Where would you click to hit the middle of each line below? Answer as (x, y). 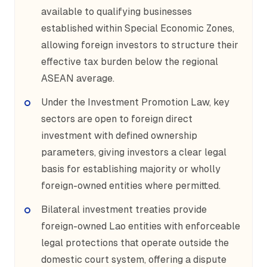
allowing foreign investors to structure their (140, 45)
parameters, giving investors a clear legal (134, 152)
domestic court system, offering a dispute (134, 260)
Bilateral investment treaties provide (124, 209)
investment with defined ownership (119, 136)
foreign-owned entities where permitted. (131, 186)
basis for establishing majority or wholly (131, 169)
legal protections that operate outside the (135, 243)
